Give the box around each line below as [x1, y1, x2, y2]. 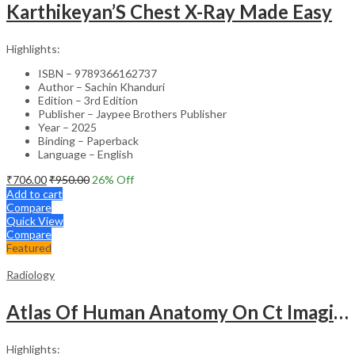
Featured [6, 240, 52, 254]
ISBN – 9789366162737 [38, 66, 157, 80]
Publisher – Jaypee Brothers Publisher [38, 106, 227, 120]
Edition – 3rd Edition [38, 93, 138, 107]
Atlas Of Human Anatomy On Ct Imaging [334, 300, 349, 323]
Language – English [38, 147, 133, 161]
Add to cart [6, 186, 63, 200]
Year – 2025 [38, 120, 97, 134]
